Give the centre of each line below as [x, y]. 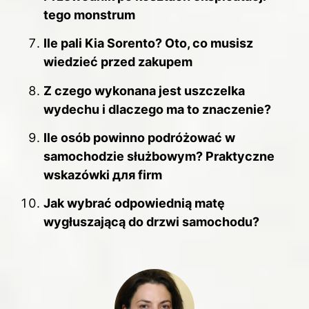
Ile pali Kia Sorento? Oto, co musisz [148, 43]
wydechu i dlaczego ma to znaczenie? [157, 109]
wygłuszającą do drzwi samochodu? [151, 222]
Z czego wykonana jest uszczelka [144, 90]
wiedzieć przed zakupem [118, 62]
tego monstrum [89, 14]
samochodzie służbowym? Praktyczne [159, 156]
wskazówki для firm [103, 175]
